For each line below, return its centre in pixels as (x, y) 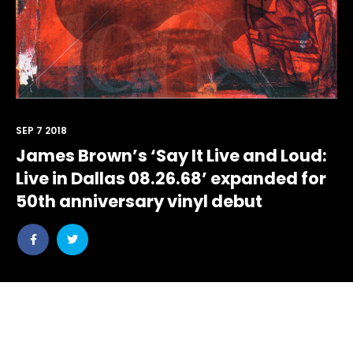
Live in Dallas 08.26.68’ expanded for (171, 178)
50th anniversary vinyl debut (139, 201)
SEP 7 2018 (41, 130)
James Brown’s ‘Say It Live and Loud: (171, 156)
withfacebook (54, 264)
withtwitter (85, 264)
